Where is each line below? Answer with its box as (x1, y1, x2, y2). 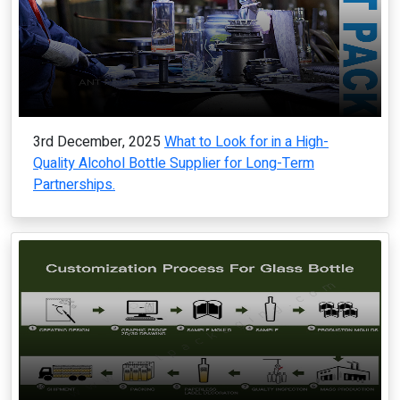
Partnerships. (33, 174, 115, 196)
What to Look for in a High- (164, 131, 329, 154)
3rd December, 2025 (33, 131, 161, 154)
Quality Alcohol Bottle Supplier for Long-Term (33, 153, 314, 175)
